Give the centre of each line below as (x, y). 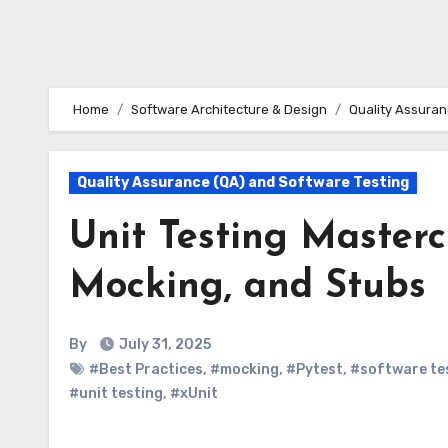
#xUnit (194, 393)
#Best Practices (146, 369)
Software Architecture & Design (229, 109)
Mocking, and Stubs (247, 287)
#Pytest (314, 369)
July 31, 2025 (165, 344)
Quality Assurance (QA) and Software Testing (243, 182)
